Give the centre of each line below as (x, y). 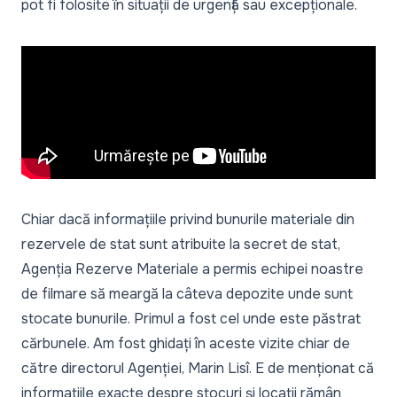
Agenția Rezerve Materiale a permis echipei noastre (192, 269)
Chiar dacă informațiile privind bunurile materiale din (188, 219)
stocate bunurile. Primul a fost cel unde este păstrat (191, 319)
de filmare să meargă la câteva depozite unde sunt (187, 294)
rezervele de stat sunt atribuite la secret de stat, (181, 244)
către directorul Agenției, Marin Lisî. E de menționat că (198, 368)
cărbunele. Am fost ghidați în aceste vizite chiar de (186, 343)
